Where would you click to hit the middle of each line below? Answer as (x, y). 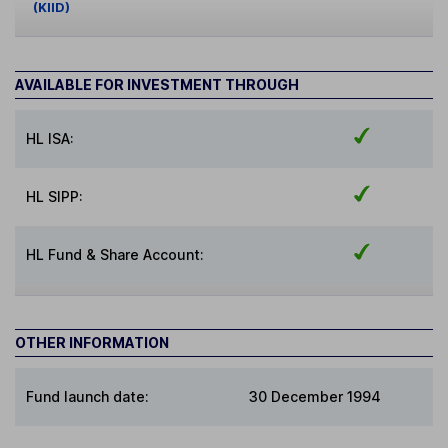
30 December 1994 (315, 397)
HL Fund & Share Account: (115, 254)
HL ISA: (50, 138)
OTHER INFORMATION (92, 343)
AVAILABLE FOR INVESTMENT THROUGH (157, 84)
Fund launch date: (88, 397)
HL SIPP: (55, 196)
